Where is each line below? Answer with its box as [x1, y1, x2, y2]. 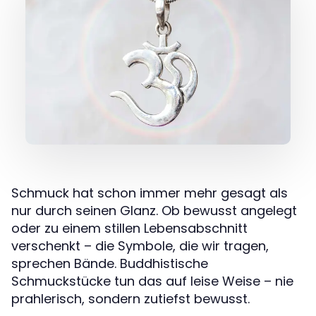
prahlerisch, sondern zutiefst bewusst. [11, 289, 250, 308]
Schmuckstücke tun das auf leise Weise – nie [11, 272, 293, 290]
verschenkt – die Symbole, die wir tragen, [11, 236, 269, 255]
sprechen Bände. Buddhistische [11, 254, 208, 272]
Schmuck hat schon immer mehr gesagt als [11, 183, 288, 202]
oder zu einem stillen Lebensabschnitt [11, 219, 248, 237]
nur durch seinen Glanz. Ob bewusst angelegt [11, 201, 297, 219]
